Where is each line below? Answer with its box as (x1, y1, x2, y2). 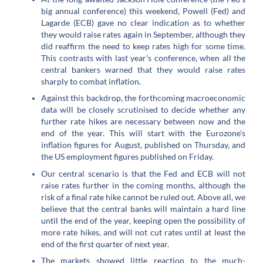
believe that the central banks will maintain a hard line (41, 203, 245, 214)
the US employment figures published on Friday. (41, 151, 215, 162)
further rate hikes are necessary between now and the (41, 116, 245, 127)
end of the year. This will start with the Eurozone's (41, 128, 245, 139)
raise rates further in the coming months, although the (41, 180, 245, 190)
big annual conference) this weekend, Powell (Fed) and (41, 5, 245, 16)
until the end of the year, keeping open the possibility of (41, 215, 245, 225)
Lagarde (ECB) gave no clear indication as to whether (41, 17, 245, 28)
